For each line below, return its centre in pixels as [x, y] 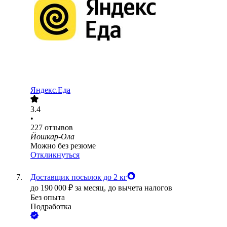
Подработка [51, 207]
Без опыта [48, 198]
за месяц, [91, 188]
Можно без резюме [63, 146]
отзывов [59, 128]
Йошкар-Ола [52, 137]
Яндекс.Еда [50, 90]
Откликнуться [55, 155]
